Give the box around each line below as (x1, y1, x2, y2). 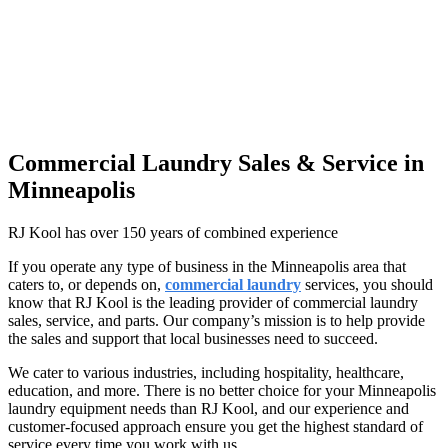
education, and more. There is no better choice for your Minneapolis (8, 382, 436, 400)
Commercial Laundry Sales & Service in (8, 150, 424, 177)
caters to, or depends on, (8, 276, 165, 294)
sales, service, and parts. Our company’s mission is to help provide (8, 312, 425, 330)
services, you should (301, 276, 433, 294)
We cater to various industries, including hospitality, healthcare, (8, 364, 404, 382)
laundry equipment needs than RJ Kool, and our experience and (8, 400, 409, 418)
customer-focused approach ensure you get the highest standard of (8, 418, 423, 436)
